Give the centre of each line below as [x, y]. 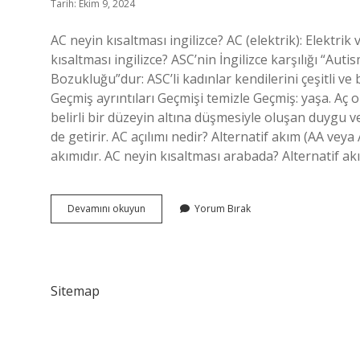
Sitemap [75, 291]
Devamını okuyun [106, 209]
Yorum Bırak [223, 209]
